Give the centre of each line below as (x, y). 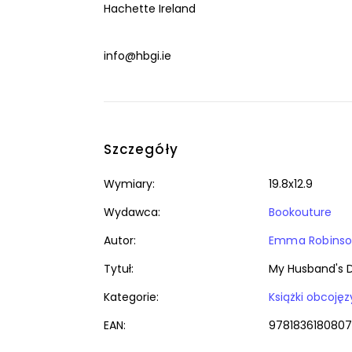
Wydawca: (132, 212)
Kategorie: (131, 297)
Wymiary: (129, 184)
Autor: (120, 240)
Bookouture (300, 212)
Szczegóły (141, 149)
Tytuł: (119, 269)
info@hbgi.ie (137, 56)
